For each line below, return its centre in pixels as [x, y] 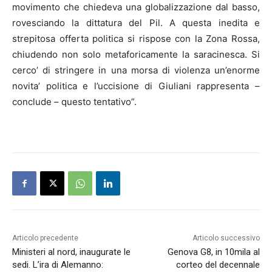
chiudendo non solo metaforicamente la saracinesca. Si [136, 55]
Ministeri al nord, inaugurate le [71, 252]
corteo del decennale [218, 265]
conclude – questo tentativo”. [74, 102]
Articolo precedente [45, 238]
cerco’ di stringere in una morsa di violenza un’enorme [136, 70]
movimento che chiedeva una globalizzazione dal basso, [136, 7]
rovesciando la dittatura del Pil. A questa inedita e [136, 23]
